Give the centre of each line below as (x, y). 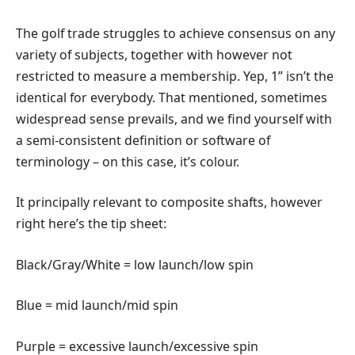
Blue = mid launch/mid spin (97, 305)
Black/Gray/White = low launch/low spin (135, 264)
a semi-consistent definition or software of (143, 140)
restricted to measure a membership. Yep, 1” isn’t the (175, 76)
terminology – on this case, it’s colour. (128, 161)
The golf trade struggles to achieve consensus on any (176, 33)
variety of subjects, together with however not (154, 54)
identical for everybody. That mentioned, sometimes (172, 97)
